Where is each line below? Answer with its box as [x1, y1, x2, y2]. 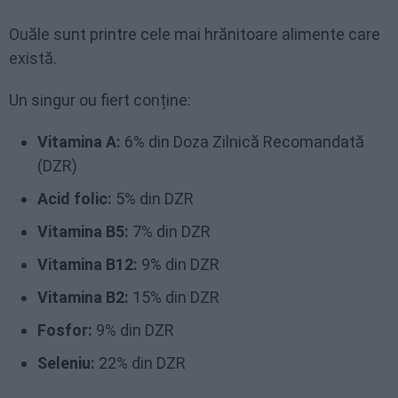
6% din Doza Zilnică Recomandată [121, 132, 364, 151]
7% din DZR [129, 222, 211, 241]
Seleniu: [37, 354, 95, 372]
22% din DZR [95, 354, 186, 372]
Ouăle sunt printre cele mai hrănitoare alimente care [9, 25, 380, 44]
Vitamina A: [37, 132, 121, 151]
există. [9, 49, 57, 68]
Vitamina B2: [37, 288, 129, 306]
